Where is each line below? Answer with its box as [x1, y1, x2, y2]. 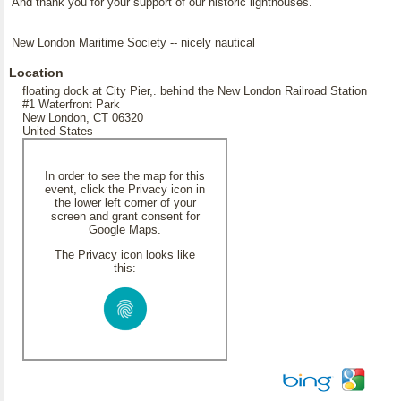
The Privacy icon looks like [55, 248, 195, 261]
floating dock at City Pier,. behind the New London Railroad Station [22, 84, 367, 98]
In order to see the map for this [45, 169, 205, 183]
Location [9, 65, 64, 80]
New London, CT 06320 [22, 111, 143, 124]
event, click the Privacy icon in [45, 183, 205, 196]
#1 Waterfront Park [22, 98, 120, 111]
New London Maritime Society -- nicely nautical [12, 36, 255, 49]
